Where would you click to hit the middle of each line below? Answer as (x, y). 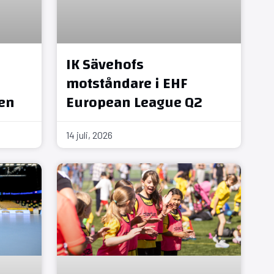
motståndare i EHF (126, 83)
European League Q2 (134, 102)
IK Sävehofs (105, 65)
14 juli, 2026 (89, 135)
